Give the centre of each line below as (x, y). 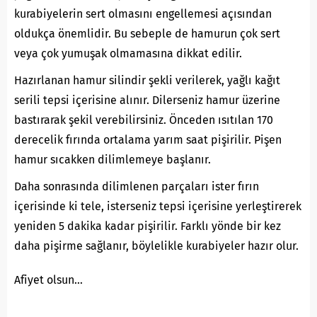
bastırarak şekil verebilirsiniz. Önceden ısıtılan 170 (144, 120)
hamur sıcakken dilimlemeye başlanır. (113, 159)
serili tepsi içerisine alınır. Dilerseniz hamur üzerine (147, 100)
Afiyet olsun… (48, 279)
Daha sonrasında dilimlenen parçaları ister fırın (137, 186)
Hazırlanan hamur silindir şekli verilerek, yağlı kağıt (147, 80)
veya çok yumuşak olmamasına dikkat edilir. (128, 53)
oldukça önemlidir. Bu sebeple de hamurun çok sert (147, 33)
